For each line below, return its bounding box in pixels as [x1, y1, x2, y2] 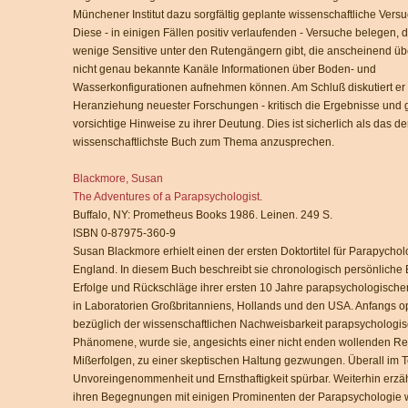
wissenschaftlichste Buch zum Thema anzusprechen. [73, 136, 334, 148]
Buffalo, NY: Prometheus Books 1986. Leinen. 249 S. [73, 209, 332, 221]
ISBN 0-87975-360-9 [73, 227, 176, 240]
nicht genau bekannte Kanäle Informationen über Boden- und [73, 63, 376, 76]
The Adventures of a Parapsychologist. [73, 190, 262, 203]
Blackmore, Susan [73, 172, 163, 185]
